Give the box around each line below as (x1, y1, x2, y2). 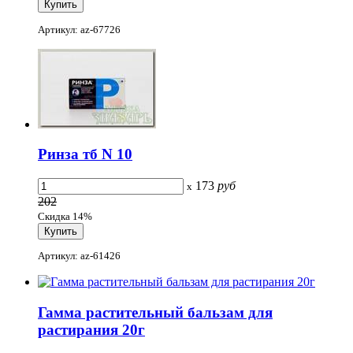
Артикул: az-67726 (38, 23, 121, 35)
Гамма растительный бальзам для (38, 304, 273, 321)
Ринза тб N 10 (38, 146, 132, 163)
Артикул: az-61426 (38, 250, 121, 262)
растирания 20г (38, 321, 145, 339)
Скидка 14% (38, 210, 92, 223)
